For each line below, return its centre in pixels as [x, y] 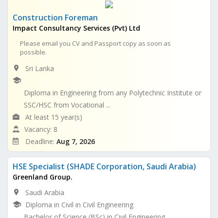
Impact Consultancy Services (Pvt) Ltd [76, 28]
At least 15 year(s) [54, 117]
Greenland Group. [43, 177]
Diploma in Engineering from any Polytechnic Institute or [113, 92]
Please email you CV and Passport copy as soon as [95, 43]
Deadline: [41, 141]
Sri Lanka [40, 68]
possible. [33, 52]
